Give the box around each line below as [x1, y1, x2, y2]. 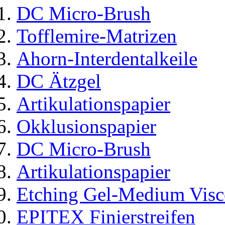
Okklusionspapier [17, 116, 156, 137]
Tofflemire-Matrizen [17, 25, 177, 47]
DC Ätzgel [17, 70, 101, 92]
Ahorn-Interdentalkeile [17, 48, 197, 69]
